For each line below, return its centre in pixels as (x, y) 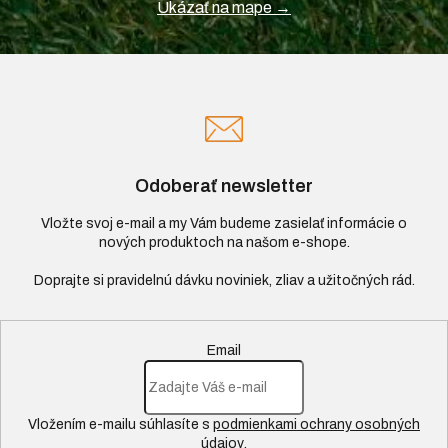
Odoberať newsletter (224, 186)
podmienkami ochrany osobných (316, 425)
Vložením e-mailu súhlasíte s (120, 425)
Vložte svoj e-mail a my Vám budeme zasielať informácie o (224, 224)
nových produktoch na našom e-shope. (224, 243)
